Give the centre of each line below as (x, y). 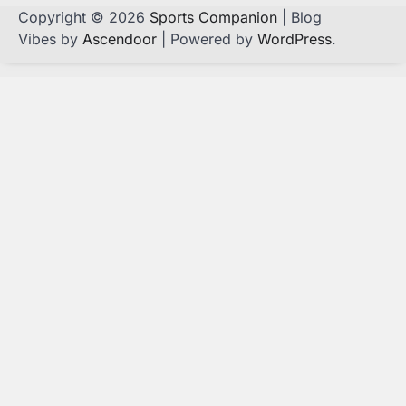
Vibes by (50, 39)
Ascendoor (120, 39)
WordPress (295, 39)
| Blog (300, 17)
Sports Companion (213, 17)
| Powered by (207, 39)
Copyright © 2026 (84, 17)
